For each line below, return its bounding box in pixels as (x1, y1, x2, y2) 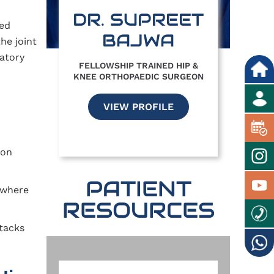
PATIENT (85, 175, 191, 203)
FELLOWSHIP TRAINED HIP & (78, 61, 198, 71)
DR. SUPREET (73, 9, 204, 31)
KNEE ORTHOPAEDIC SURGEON (73, 72, 204, 82)
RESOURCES (62, 196, 215, 224)
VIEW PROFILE (103, 101, 174, 113)
